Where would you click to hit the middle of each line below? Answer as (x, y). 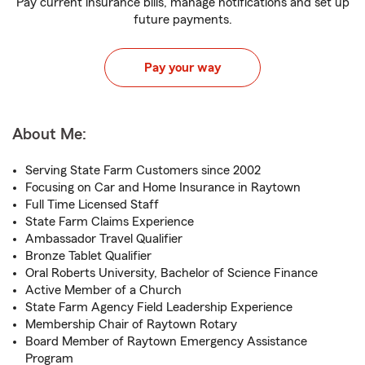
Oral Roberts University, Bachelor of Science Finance (172, 273)
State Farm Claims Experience (110, 222)
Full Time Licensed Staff (92, 204)
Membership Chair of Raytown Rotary (131, 324)
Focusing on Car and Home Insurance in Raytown (163, 187)
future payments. (182, 20)
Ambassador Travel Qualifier (104, 239)
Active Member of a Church (103, 290)
